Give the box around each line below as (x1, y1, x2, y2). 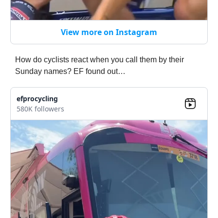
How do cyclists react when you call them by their (15, 55, 184, 64)
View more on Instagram (61, 26, 157, 37)
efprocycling (17, 93, 58, 103)
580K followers (17, 104, 64, 113)
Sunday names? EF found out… (15, 67, 126, 75)
